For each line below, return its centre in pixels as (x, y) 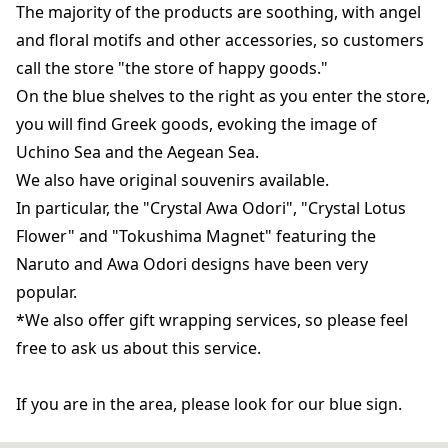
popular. (46, 292)
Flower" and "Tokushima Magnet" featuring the (196, 236)
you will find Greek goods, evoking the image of (196, 124)
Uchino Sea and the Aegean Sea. (137, 152)
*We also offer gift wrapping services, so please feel (212, 320)
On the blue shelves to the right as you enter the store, (223, 96)
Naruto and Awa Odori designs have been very (192, 264)
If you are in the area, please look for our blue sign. (209, 404)
